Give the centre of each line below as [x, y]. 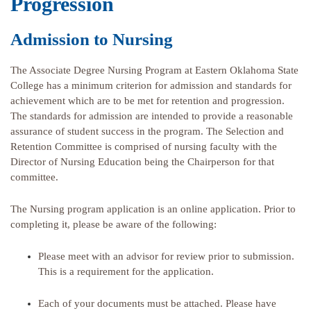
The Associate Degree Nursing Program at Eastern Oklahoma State [154, 70]
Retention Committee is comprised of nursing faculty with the [144, 147]
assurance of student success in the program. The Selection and [147, 132]
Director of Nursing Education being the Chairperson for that [142, 162]
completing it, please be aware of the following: [114, 225]
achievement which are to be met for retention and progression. [148, 101]
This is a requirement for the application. [127, 272]
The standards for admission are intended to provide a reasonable [152, 116]
